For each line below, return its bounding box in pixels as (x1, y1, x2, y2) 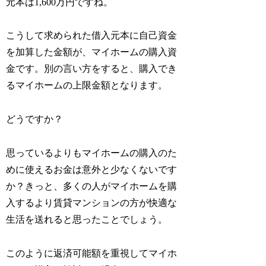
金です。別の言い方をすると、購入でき (6, 64, 178, 74)
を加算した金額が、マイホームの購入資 (6, 47, 178, 58)
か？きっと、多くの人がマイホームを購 (6, 180, 178, 191)
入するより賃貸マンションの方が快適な (6, 197, 178, 208)
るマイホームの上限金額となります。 (6, 80, 168, 91)
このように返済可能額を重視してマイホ (6, 248, 178, 258)
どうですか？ (6, 114, 64, 125)
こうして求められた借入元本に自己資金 (6, 30, 178, 41)
